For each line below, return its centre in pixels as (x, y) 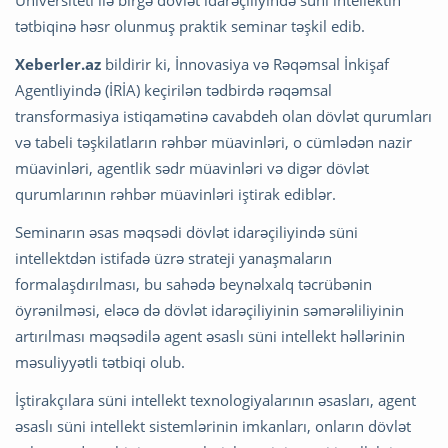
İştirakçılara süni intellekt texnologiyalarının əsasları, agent (215, 399)
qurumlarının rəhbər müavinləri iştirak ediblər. (177, 193)
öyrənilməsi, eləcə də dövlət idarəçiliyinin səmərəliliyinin (209, 309)
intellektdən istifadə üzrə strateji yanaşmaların (173, 257)
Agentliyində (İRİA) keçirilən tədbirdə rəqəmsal (173, 89)
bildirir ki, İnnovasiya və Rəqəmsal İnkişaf (245, 63)
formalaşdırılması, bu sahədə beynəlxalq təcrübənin (193, 283)
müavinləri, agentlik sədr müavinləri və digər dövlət (192, 167)
